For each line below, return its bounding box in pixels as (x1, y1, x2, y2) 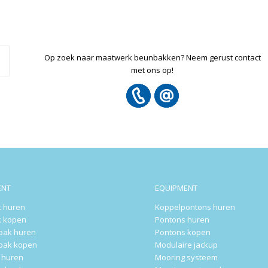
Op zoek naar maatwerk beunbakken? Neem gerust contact (44, 52, 261, 63)
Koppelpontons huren (155, 202, 236, 213)
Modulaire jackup (155, 239, 218, 251)
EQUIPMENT (155, 182, 198, 194)
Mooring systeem (155, 252, 218, 263)
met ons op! (131, 65, 173, 76)
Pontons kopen (155, 227, 211, 238)
